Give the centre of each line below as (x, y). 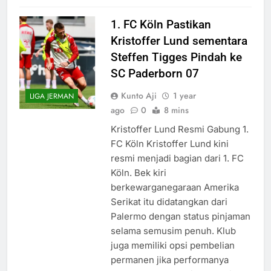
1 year (184, 95)
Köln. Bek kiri (138, 172)
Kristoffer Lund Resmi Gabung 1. (179, 129)
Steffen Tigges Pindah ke (176, 57)
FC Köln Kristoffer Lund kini (169, 143)
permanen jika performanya (169, 260)
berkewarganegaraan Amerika (175, 187)
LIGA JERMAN (52, 96)
